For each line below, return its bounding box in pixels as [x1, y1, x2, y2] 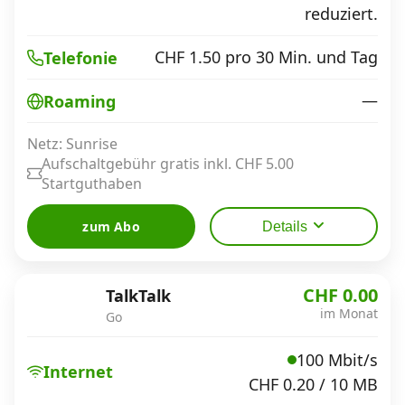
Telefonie [43, 46, 118, 69]
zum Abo [82, 218, 140, 235]
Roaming [43, 89, 116, 112]
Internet [43, 360, 113, 382]
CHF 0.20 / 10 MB [249, 372, 378, 395]
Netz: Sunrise [27, 134, 118, 154]
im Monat [320, 305, 378, 322]
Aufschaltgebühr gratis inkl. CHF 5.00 [42, 154, 294, 174]
